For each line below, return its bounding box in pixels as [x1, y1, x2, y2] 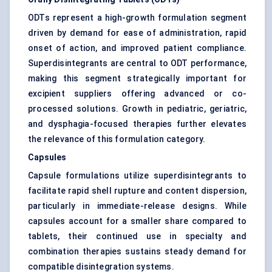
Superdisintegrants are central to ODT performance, [28, 58, 246, 69]
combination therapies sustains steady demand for [28, 246, 246, 257]
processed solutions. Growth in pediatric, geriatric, [28, 104, 246, 114]
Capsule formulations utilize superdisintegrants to [28, 171, 246, 181]
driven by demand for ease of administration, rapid [28, 28, 246, 38]
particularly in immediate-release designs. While [28, 201, 246, 211]
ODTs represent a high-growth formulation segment [28, 13, 246, 23]
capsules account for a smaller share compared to [28, 216, 246, 226]
